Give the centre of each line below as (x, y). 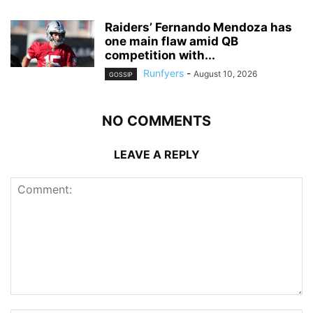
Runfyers (163, 73)
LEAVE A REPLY (156, 154)
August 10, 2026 (225, 73)
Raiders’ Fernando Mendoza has (198, 27)
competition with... (160, 55)
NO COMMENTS (156, 121)
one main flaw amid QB (172, 41)
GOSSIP (121, 74)
